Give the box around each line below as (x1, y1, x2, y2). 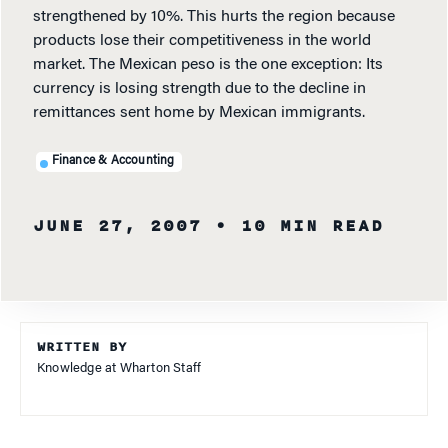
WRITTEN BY (37, 337, 127, 357)
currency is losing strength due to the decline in (33, 81, 366, 97)
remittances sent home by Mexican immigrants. (33, 105, 365, 121)
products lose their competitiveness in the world (33, 33, 371, 49)
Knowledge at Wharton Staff (37, 362, 202, 375)
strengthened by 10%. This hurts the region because (33, 9, 395, 25)
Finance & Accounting (51, 155, 175, 168)
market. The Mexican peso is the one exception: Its (33, 57, 383, 73)
